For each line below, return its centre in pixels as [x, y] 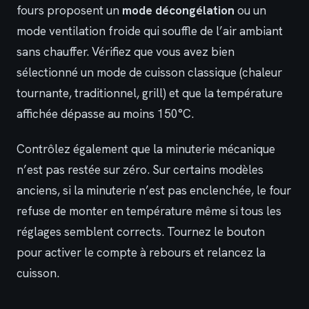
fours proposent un [69, 11]
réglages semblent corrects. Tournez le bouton [141, 231]
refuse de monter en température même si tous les [149, 211]
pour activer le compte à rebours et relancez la [141, 252]
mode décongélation [178, 11]
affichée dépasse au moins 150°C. [105, 114]
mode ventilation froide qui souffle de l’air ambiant [150, 31]
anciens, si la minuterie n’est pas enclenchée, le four [154, 190]
